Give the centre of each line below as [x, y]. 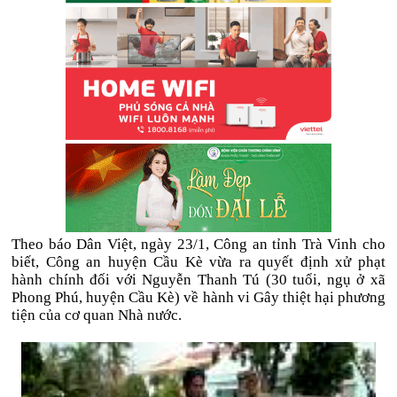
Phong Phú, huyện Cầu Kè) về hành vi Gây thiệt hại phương [198, 297]
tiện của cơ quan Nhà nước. [97, 315]
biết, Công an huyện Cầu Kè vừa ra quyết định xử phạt [198, 262]
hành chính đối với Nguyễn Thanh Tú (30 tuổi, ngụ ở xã [198, 280]
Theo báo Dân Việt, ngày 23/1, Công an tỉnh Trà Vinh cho [198, 244]
